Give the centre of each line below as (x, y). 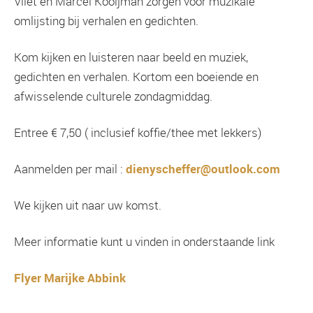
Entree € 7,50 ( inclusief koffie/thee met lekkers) (138, 133)
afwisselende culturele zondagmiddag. (113, 96)
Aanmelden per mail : (70, 169)
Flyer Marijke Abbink (70, 278)
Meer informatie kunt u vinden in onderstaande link (144, 242)
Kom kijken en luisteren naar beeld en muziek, (131, 57)
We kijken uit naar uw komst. (88, 205)
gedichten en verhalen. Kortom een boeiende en (136, 77)
